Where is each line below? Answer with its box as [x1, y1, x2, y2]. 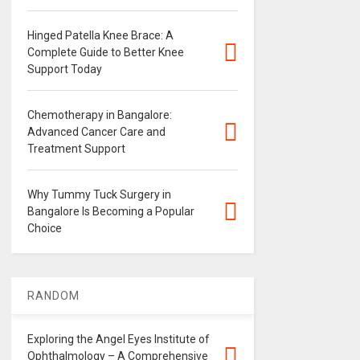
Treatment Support [27, 142, 125, 155]
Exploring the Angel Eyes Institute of [27, 333, 210, 346]
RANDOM [27, 289, 80, 302]
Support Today [27, 63, 102, 76]
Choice [27, 222, 62, 235]
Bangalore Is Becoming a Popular [27, 205, 194, 218]
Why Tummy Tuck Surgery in [27, 188, 171, 201]
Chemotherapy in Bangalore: [27, 108, 172, 121]
